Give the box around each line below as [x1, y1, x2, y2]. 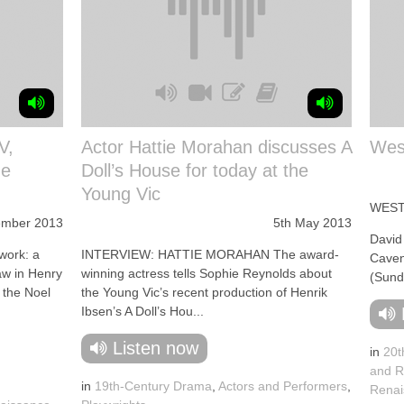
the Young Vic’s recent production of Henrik [81, 285, 327, 299]
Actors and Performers [218, 379, 347, 393]
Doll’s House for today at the [81, 161, 308, 180]
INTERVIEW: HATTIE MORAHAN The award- [81, 247, 339, 262]
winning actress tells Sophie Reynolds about [81, 266, 332, 280]
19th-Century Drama [95, 379, 212, 393]
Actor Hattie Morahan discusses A [81, 137, 352, 157]
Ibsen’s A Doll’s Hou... [81, 304, 204, 318]
